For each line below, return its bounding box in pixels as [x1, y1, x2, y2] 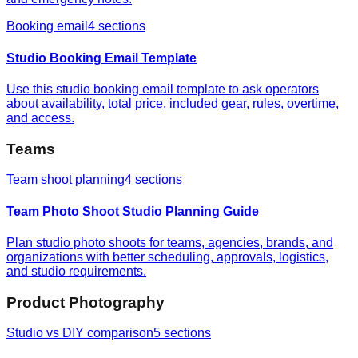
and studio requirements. [6, 264, 146, 278]
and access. [6, 110, 74, 125]
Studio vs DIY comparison [6, 326, 153, 340]
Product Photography [6, 293, 165, 311]
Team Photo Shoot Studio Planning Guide [6, 204, 259, 218]
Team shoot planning [6, 173, 125, 187]
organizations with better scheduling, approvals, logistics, [6, 249, 328, 264]
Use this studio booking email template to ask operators [6, 82, 319, 96]
